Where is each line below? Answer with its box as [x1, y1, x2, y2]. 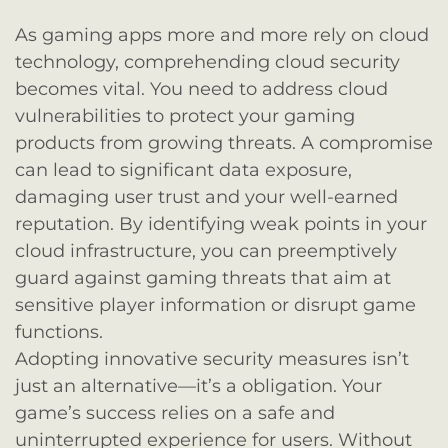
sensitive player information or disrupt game [15, 294, 416, 317]
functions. [15, 321, 103, 344]
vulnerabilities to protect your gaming [15, 105, 355, 128]
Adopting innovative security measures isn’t [15, 348, 409, 371]
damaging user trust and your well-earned [15, 186, 398, 209]
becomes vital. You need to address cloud [15, 78, 388, 101]
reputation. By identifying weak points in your [15, 213, 427, 236]
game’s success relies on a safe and [15, 402, 335, 425]
